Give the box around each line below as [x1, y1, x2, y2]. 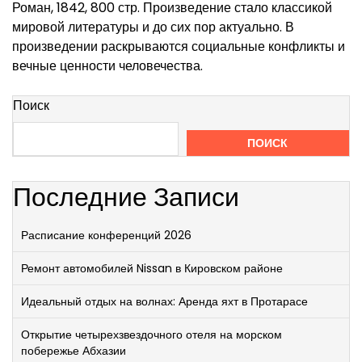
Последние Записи [13, 179, 239, 215]
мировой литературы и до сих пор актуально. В [12, 18, 294, 36]
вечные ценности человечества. [12, 57, 203, 75]
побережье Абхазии [21, 343, 126, 359]
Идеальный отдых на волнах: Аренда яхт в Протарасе [21, 293, 308, 309]
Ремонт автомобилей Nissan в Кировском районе [21, 260, 283, 276]
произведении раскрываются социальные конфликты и [12, 37, 345, 56]
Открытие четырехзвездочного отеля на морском [21, 326, 282, 343]
